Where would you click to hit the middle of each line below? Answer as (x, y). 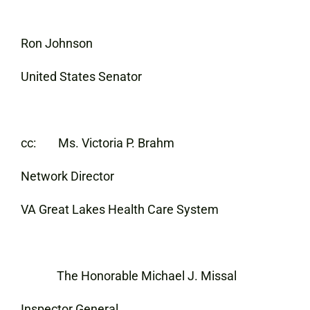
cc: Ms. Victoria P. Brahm (98, 143)
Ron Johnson (57, 43)
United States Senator (81, 76)
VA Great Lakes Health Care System (120, 209)
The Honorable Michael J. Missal (129, 276)
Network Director (67, 176)
